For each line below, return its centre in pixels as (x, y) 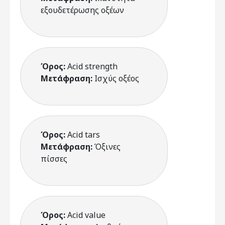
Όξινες (107, 147)
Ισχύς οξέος (117, 78)
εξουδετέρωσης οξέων (82, 10)
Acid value (86, 215)
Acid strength (92, 66)
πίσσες (54, 159)
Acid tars (84, 135)
